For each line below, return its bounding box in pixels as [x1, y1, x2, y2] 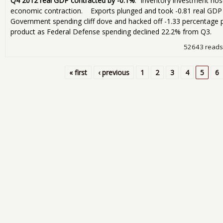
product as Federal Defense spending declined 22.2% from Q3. [10, 27, 212, 37]
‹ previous [98, 68, 129, 78]
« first [69, 68, 87, 78]
